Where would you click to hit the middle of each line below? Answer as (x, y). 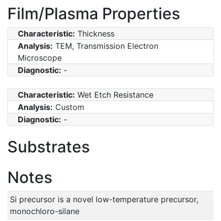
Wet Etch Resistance (114, 94)
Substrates (49, 147)
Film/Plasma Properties (94, 13)
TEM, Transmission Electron (106, 46)
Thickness (95, 33)
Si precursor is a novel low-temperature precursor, (104, 199)
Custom (69, 107)
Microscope (40, 57)
